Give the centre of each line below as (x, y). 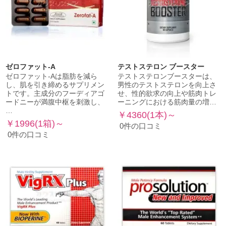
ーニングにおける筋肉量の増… (167, 102)
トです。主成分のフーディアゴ (55, 93)
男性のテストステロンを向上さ (167, 85)
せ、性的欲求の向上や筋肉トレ (167, 93)
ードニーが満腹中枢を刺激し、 (55, 102)
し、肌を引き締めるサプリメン (55, 85)
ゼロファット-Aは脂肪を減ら (52, 76)
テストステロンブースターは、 (167, 76)
